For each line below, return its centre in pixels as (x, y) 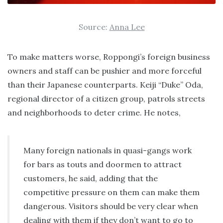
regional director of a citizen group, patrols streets (106, 99)
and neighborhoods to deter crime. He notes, (94, 113)
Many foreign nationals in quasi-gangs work (108, 151)
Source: (94, 27)
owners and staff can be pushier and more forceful (105, 71)
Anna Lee (127, 27)
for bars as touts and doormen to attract (103, 165)
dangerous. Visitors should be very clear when (111, 206)
